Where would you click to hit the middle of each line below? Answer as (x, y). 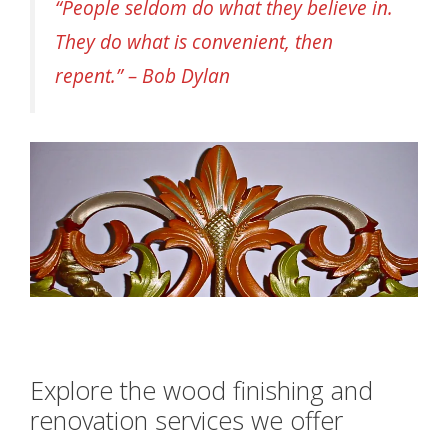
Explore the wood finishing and (201, 389)
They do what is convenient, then (194, 42)
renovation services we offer (186, 419)
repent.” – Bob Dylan (142, 76)
